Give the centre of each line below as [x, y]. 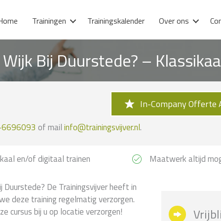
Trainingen [49, 21]
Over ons [174, 21]
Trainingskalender [116, 21]
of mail [50, 128]
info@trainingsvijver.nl [102, 128]
